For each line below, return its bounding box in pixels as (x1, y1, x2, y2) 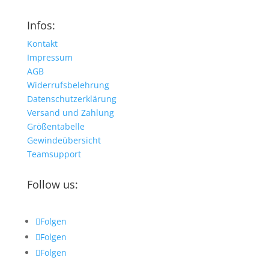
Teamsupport (26, 148, 81, 160)
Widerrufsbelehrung (26, 79, 109, 91)
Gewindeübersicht (26, 134, 101, 146)
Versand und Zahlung (26, 106, 114, 118)
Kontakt (26, 37, 58, 49)
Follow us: (26, 177, 78, 192)
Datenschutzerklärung (26, 92, 116, 104)
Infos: (26, 17, 55, 32)
